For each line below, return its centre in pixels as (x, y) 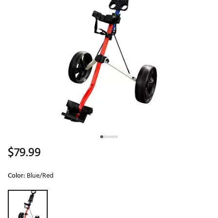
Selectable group (30, 194)
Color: (17, 176)
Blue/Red (40, 176)
